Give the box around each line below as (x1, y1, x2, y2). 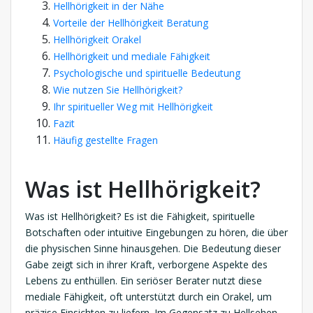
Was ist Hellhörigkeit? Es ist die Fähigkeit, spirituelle (25, 210, 255, 224)
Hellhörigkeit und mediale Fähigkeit (53, 50, 210, 64)
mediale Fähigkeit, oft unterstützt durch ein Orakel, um (25, 290, 272, 304)
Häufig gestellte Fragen (53, 133, 158, 147)
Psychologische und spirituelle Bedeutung (53, 66, 240, 80)
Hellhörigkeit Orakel (53, 33, 141, 47)
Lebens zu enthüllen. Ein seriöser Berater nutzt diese (25, 274, 262, 288)
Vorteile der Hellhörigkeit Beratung (53, 16, 208, 30)
